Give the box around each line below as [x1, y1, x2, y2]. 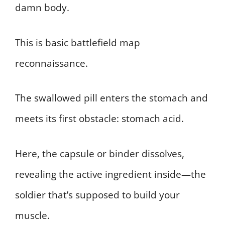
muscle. [15, 208, 50, 222]
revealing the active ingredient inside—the [15, 167, 206, 181]
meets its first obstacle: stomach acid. [15, 112, 184, 126]
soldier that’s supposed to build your [15, 188, 180, 201]
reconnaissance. [15, 56, 88, 70]
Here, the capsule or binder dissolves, [15, 147, 184, 160]
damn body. [15, 1, 69, 15]
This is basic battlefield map [15, 36, 140, 49]
